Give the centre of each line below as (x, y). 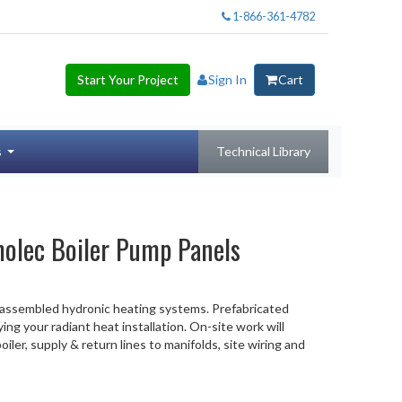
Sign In (227, 79)
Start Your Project (127, 79)
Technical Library (263, 151)
